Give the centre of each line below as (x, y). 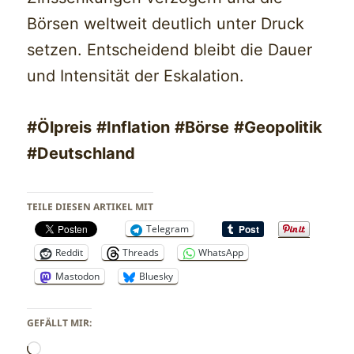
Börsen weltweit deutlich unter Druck (166, 24)
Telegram (168, 229)
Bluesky (156, 277)
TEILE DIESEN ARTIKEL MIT (90, 207)
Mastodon (78, 277)
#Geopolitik (279, 128)
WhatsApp (221, 253)
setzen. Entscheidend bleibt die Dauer (170, 50)
